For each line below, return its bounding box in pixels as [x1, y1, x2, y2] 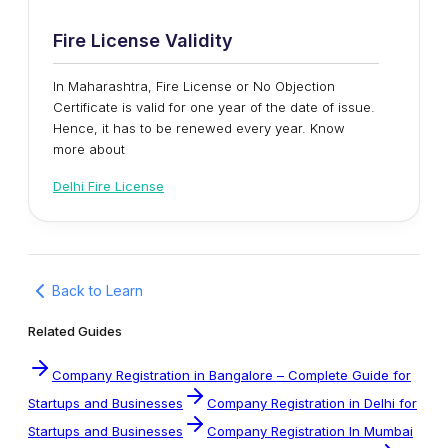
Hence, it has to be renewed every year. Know [53, 119, 345, 136]
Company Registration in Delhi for [207, 394, 417, 411]
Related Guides [28, 322, 122, 339]
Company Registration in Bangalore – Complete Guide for [52, 366, 411, 383]
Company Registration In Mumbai [207, 422, 413, 439]
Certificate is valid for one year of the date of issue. [53, 98, 375, 115]
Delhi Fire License [53, 177, 164, 194]
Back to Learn [52, 282, 143, 300]
